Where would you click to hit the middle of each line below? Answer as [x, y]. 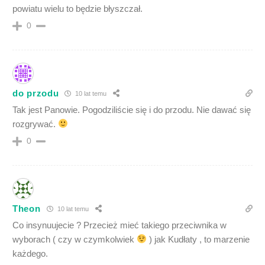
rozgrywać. [35, 124]
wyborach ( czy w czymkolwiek [75, 239]
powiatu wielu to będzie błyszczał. [77, 8]
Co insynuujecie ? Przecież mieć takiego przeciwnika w [119, 225]
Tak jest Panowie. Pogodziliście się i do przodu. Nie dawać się [132, 109]
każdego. [30, 253]
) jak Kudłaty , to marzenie [198, 239]
